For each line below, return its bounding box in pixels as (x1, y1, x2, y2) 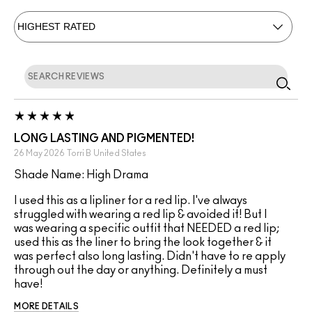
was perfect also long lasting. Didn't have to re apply (14, 251, 286, 263)
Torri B (67, 149, 91, 158)
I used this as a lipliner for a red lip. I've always (14, 195, 247, 207)
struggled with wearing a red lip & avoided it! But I (14, 209, 267, 221)
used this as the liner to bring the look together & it (14, 237, 272, 249)
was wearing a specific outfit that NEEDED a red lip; (14, 223, 279, 235)
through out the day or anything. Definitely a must (14, 265, 267, 276)
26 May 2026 (14, 149, 65, 158)
